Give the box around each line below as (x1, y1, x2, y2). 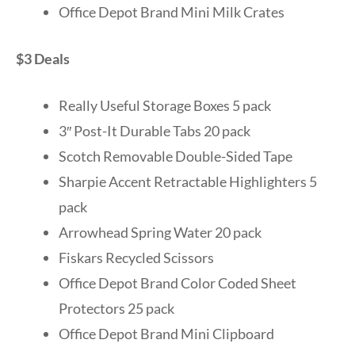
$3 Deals (16, 49, 70, 67)
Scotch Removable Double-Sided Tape (59, 147, 292, 165)
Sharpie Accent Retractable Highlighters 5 (59, 172, 317, 190)
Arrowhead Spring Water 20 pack (59, 223, 261, 241)
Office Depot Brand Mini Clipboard (59, 324, 274, 342)
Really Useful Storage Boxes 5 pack (59, 96, 271, 114)
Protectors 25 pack (59, 299, 174, 317)
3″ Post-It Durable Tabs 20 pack (59, 121, 250, 139)
